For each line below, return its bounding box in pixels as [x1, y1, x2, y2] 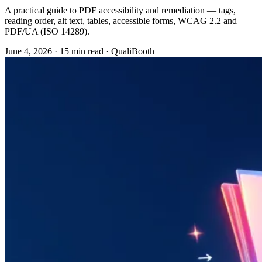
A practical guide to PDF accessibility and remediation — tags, [5, 5, 236, 15]
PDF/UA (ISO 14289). [5, 26, 89, 36]
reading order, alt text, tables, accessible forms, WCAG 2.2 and [5, 15, 237, 26]
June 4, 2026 [5, 46, 52, 56]
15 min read [60, 46, 104, 56]
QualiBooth [111, 46, 154, 56]
